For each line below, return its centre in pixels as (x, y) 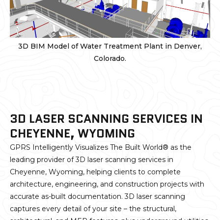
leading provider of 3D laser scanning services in (92, 159)
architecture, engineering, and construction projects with (107, 184)
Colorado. (110, 58)
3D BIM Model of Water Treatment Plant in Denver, (110, 46)
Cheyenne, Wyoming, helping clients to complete (95, 172)
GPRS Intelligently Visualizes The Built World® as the (101, 147)
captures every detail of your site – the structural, (93, 208)
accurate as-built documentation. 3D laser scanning (97, 196)
